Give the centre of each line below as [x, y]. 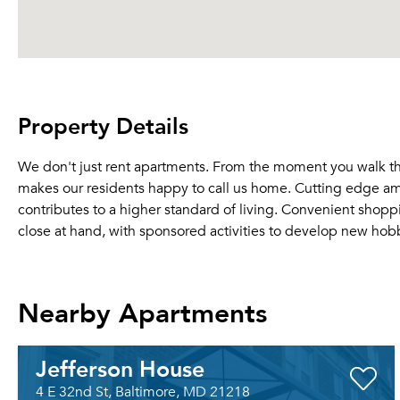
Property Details [103, 125]
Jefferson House [120, 368]
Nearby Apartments [142, 311]
